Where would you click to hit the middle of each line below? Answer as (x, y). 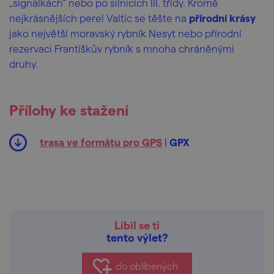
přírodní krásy (222, 18)
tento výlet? (137, 237)
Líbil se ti (137, 225)
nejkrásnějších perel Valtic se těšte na (99, 18)
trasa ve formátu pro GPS (101, 142)
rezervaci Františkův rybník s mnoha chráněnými (122, 48)
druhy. (24, 64)
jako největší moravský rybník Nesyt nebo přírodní (125, 33)
